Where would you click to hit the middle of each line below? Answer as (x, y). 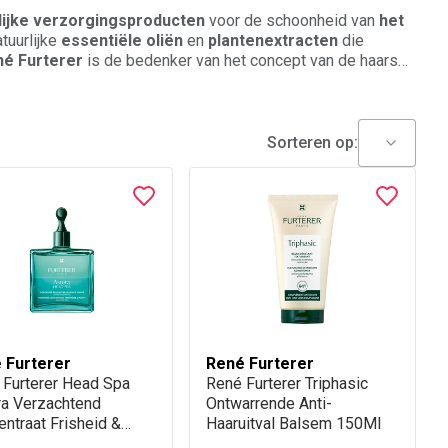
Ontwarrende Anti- (269, 403)
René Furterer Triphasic (287, 383)
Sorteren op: (312, 142)
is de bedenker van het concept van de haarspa (251, 60)
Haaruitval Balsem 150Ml (293, 423)
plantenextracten (275, 40)
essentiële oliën (124, 40)
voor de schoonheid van (294, 20)
